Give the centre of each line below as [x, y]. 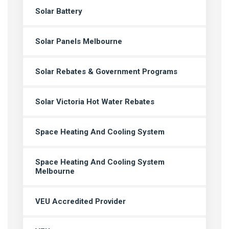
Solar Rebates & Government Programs [106, 71]
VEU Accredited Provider [81, 201]
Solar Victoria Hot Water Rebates [95, 101]
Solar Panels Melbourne [79, 41]
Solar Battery [59, 11]
